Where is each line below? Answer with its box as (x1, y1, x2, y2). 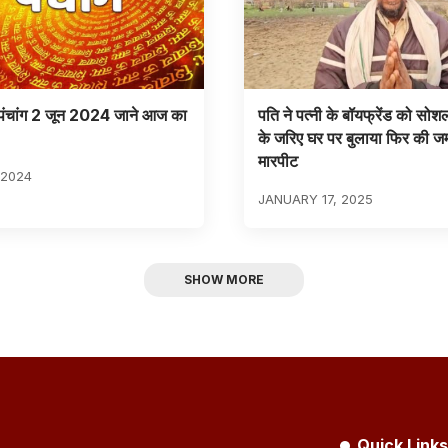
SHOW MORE (184, 272, 264, 288)
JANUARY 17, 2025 (257, 190, 373, 207)
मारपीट (257, 150, 298, 171)
